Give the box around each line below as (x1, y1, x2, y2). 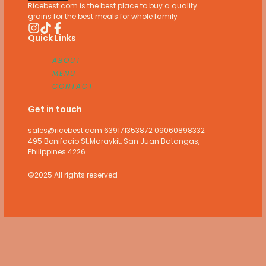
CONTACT (52, 81, 94, 91)
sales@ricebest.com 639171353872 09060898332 (28, 125, 205, 136)
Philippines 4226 (28, 147, 86, 157)
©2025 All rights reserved (28, 170, 118, 180)
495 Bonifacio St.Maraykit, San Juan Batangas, (28, 136, 200, 147)
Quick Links (28, 31, 77, 44)
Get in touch (28, 103, 83, 116)
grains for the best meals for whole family (28, 11, 178, 21)
